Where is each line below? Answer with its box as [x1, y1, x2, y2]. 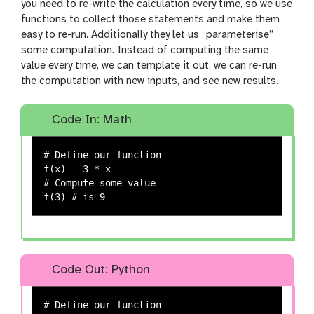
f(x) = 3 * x [43, 163, 111, 175]
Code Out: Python [48, 263, 150, 277]
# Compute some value [43, 177, 156, 189]
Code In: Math [48, 114, 132, 128]
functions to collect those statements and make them [21, 14, 280, 26]
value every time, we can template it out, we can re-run [21, 60, 277, 72]
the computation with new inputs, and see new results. [21, 76, 278, 88]
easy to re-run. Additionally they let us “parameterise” [21, 29, 273, 41]
